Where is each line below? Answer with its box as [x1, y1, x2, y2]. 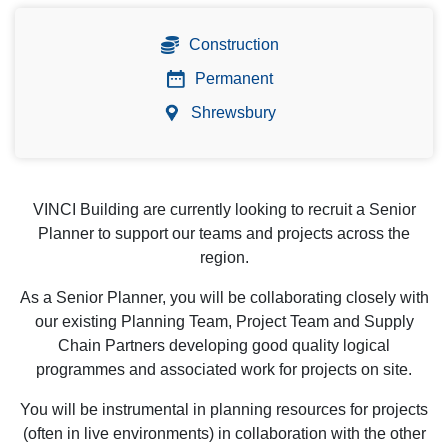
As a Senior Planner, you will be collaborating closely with [19, 288, 429, 306]
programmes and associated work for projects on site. [36, 360, 412, 378]
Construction [184, 35, 279, 53]
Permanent [190, 69, 273, 87]
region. [199, 248, 249, 266]
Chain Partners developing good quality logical [58, 336, 390, 354]
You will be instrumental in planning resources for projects [20, 400, 428, 418]
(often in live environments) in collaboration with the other [22, 424, 426, 442]
